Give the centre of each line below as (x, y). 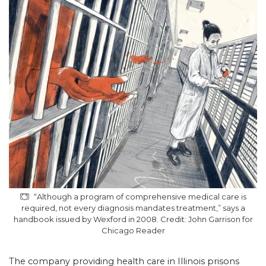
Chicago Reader (133, 230)
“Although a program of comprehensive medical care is (140, 196)
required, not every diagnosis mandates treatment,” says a (133, 208)
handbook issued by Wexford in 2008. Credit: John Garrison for (133, 219)
